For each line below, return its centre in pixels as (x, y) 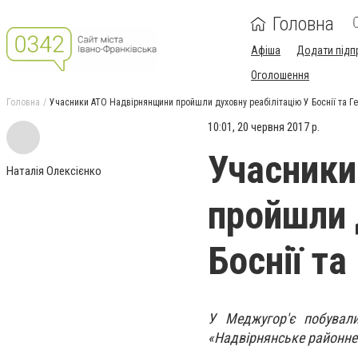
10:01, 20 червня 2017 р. (264, 127)
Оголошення (280, 75)
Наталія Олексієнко (54, 171)
